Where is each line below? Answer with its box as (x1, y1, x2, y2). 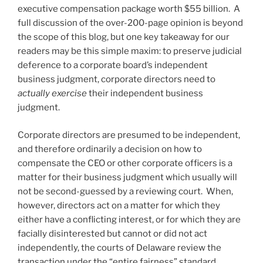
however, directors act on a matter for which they (18, 200, 220, 211)
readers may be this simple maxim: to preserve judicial (18, 46, 242, 57)
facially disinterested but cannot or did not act (18, 228, 207, 239)
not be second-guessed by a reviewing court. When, (18, 186, 233, 197)
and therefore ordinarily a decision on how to (18, 143, 202, 154)
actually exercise (18, 88, 87, 99)
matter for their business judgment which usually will (18, 171, 237, 183)
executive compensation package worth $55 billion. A (18, 4, 240, 15)
